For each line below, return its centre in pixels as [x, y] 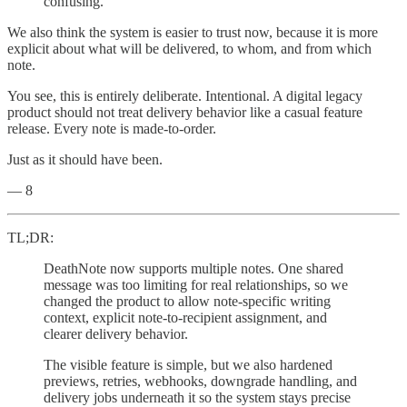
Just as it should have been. [85, 160]
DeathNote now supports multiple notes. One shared [194, 269]
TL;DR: [30, 238]
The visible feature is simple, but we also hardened [188, 365]
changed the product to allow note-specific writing [187, 302]
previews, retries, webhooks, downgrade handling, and [200, 382]
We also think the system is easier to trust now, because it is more [193, 33]
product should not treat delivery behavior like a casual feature [185, 113]
